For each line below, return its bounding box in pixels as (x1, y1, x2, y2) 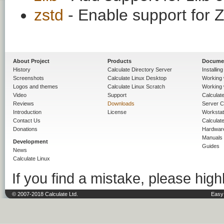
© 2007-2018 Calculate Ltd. (12, 190, 78, 197)
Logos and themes (13, 83, 58, 89)
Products (107, 57, 131, 64)
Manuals (202, 134, 222, 140)
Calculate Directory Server (107, 66, 172, 72)
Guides (202, 142, 219, 149)
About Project (13, 57, 49, 64)
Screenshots (13, 74, 44, 81)
